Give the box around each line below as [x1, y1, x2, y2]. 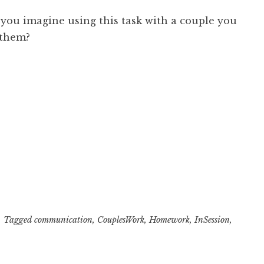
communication [34, 214, 93, 225]
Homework [148, 214, 190, 225]
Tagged [3, 214, 34, 225]
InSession [194, 214, 230, 225]
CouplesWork [97, 214, 144, 225]
